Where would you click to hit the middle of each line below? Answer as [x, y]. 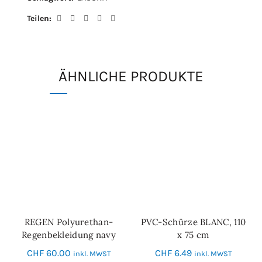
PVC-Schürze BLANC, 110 [193, 222]
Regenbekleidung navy [69, 235]
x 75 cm [193, 235]
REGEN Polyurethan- [69, 222]
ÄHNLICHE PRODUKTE [131, 76]
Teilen [38, 18]
